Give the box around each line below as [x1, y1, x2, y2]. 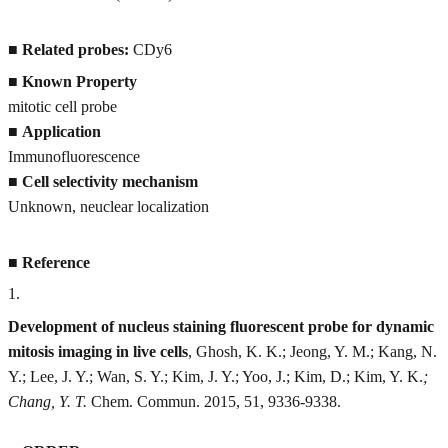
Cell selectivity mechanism [22, 172, 198, 190]
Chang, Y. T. [8, 392, 87, 410]
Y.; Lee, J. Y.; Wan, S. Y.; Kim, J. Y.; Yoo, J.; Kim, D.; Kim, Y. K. [8, 367, 423, 385]
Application [22, 122, 101, 140]
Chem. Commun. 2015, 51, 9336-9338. [87, 392, 341, 410]
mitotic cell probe [8, 97, 117, 115]
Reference [22, 254, 90, 272]
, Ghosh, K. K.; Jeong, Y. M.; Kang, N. [188, 342, 437, 360]
